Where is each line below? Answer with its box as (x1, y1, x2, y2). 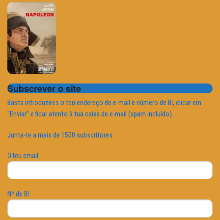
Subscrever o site (7, 82, 81, 95)
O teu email (7, 151, 38, 160)
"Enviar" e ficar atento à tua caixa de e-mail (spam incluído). (7, 110, 173, 118)
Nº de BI (7, 190, 29, 198)
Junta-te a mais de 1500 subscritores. (7, 131, 114, 139)
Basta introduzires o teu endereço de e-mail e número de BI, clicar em (7, 98, 201, 107)
